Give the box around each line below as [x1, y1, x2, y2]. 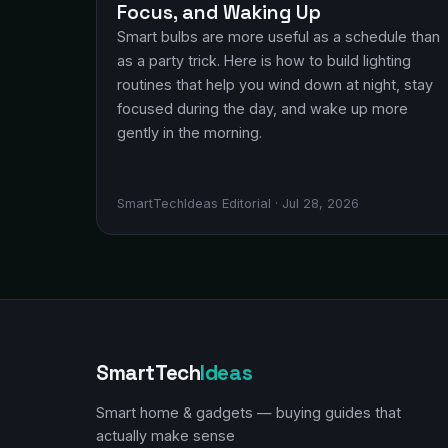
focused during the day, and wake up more [117, 100, 408, 117]
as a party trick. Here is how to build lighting [117, 52, 411, 69]
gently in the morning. [117, 124, 262, 141]
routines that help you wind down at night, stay [117, 76, 433, 93]
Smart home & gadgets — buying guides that [96, 404, 401, 421]
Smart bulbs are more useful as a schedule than [117, 28, 440, 45]
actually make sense [96, 427, 235, 444]
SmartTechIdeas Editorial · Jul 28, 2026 [117, 196, 359, 211]
